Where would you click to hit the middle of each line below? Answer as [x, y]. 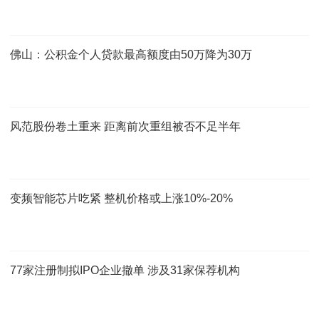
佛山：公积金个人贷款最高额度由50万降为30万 [131, 54]
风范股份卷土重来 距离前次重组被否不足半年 [125, 126]
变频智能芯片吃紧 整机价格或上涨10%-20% [121, 198]
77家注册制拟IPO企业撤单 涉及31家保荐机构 [125, 270]
